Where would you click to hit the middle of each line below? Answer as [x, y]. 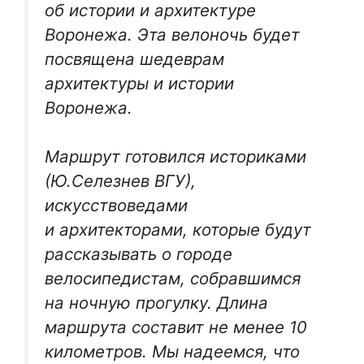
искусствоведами [116, 206]
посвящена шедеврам [134, 58]
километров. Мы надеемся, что [172, 352]
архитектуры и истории [139, 83]
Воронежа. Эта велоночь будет [172, 34]
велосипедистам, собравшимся [173, 279]
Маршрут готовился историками [175, 157]
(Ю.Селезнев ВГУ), [120, 181]
